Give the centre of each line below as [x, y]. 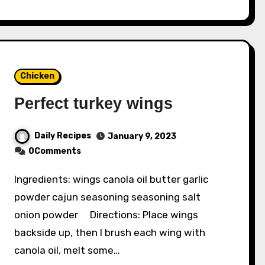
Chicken [38, 76]
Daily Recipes [63, 136]
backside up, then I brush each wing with [110, 233]
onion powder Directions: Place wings [106, 215]
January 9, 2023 [142, 137]
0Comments [55, 151]
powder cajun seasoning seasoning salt [108, 197]
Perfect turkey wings [94, 104]
